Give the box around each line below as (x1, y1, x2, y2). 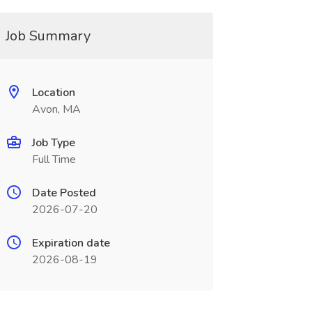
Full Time (31, 152, 76, 167)
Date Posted (31, 185, 96, 201)
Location (31, 85, 75, 100)
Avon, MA (31, 102, 81, 117)
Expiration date (31, 235, 110, 251)
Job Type (31, 135, 75, 150)
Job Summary (5, 26, 91, 45)
